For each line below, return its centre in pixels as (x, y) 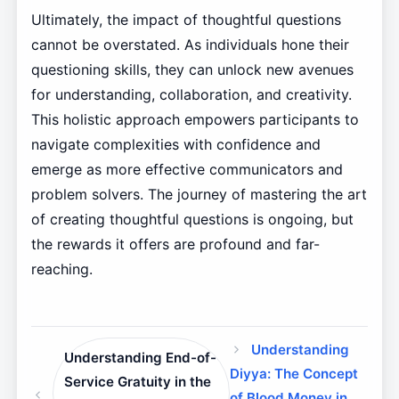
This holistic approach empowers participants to (195, 120)
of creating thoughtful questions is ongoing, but (192, 220)
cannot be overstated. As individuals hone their (190, 45)
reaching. (61, 269)
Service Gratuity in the (138, 381)
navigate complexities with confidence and (175, 145)
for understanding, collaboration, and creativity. (191, 95)
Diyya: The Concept (293, 374)
